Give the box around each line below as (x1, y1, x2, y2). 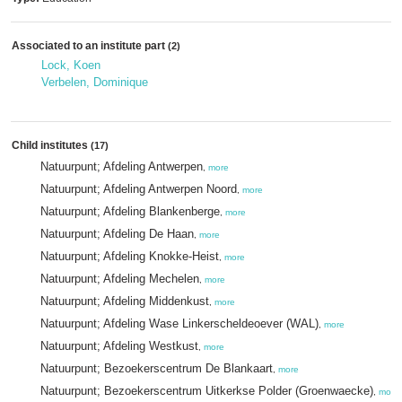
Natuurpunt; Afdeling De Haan (40, 227, 194, 240)
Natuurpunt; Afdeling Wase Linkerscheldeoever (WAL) (40, 317, 319, 330)
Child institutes (12, 139, 91, 152)
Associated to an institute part (12, 39, 168, 52)
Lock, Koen (41, 58, 100, 72)
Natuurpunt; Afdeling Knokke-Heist (40, 249, 219, 263)
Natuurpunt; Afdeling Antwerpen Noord (40, 182, 237, 196)
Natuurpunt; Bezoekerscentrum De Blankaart (40, 362, 273, 375)
